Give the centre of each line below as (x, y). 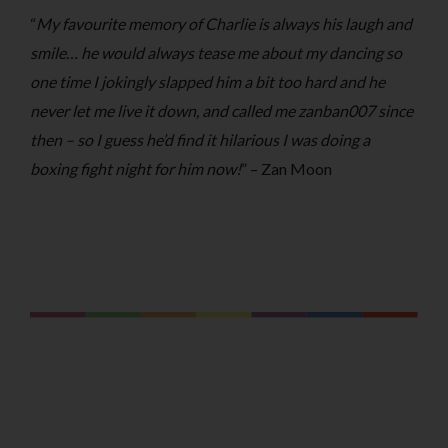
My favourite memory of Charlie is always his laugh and (224, 23)
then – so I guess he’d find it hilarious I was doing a (200, 139)
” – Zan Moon (286, 168)
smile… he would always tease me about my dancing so (216, 52)
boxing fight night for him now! (135, 168)
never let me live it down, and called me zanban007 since (221, 110)
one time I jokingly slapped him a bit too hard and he (207, 81)
